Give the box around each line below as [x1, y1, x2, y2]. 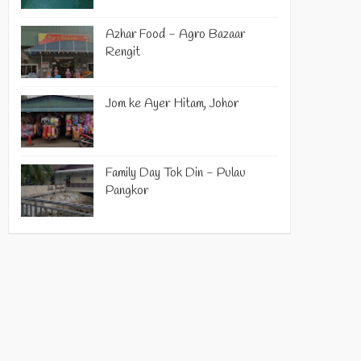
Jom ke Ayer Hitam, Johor [106, 94, 239, 112]
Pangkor [106, 181, 148, 199]
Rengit [106, 43, 140, 60]
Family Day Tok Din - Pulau [106, 164, 246, 181]
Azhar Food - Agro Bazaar [106, 25, 245, 43]
